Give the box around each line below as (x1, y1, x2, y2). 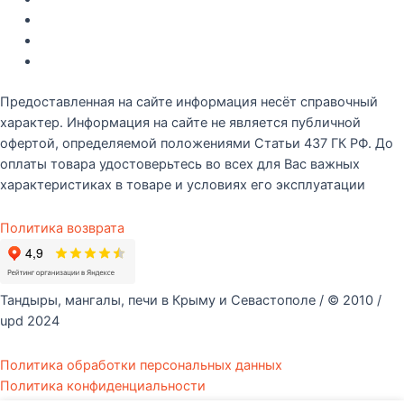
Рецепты (39, 53, 94, 69)
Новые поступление (39, 12, 168, 28)
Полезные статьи (39, 32, 151, 49)
